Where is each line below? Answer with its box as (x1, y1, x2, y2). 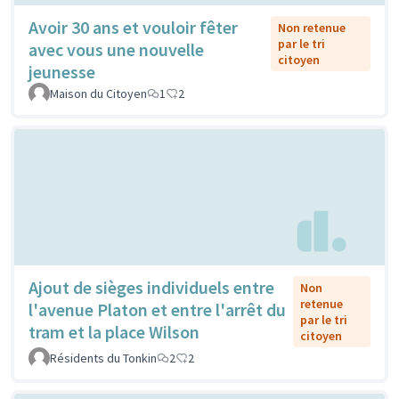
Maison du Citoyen (50, 85, 147, 102)
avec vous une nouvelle (28, 37, 204, 61)
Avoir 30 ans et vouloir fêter (28, 15, 238, 38)
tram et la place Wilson (28, 321, 199, 344)
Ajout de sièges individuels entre (28, 276, 274, 299)
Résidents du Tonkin (50, 350, 157, 367)
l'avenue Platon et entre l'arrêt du (28, 298, 286, 322)
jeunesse (28, 60, 95, 83)
